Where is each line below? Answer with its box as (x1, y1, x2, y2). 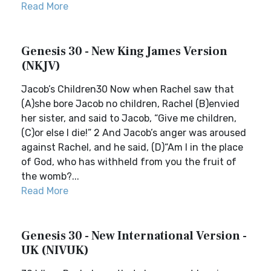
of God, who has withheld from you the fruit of (21, 156, 237, 168)
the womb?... (21, 171, 79, 182)
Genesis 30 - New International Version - (21, 228, 247, 244)
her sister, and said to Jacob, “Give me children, (21, 113, 237, 124)
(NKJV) (21, 58, 60, 74)
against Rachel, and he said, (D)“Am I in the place (21, 142, 243, 153)
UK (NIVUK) (21, 243, 89, 258)
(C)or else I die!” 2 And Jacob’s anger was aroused (21, 127, 246, 139)
